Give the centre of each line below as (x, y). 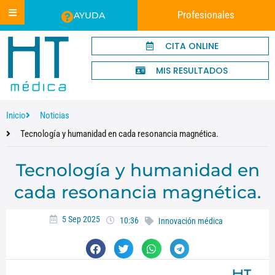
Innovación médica (190, 221)
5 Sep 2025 (81, 219)
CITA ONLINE (192, 46)
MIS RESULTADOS (192, 71)
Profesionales (206, 15)
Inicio (16, 116)
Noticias (54, 116)
